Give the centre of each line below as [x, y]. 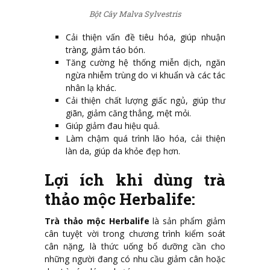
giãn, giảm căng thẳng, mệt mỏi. [128, 113]
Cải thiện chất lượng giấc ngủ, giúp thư [146, 100]
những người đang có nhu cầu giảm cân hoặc [135, 259]
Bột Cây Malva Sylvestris [135, 14]
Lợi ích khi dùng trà [135, 179]
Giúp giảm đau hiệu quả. [113, 125]
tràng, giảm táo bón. [105, 49]
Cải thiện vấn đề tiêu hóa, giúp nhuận [146, 37]
